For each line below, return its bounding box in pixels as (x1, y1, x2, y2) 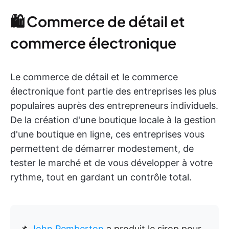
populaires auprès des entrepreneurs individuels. (10, 100, 218, 111)
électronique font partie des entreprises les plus (10, 86, 216, 97)
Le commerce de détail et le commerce (10, 72, 178, 82)
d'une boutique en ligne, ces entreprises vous (10, 129, 204, 140)
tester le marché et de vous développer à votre (10, 157, 213, 168)
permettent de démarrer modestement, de (10, 143, 194, 154)
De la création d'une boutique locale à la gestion (10, 114, 216, 125)
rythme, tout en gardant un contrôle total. (10, 172, 192, 182)
